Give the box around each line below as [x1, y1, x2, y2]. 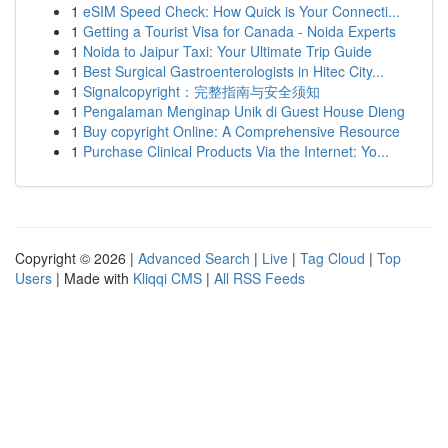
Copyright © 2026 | [15, 248, 138, 268]
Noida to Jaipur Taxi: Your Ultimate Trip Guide [83, 41, 372, 61]
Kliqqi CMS [133, 268, 202, 288]
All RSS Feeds [214, 268, 305, 288]
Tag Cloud [300, 248, 365, 268]
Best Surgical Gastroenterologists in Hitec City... [83, 61, 384, 81]
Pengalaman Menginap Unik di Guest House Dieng [83, 101, 405, 121]
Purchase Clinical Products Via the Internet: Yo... [83, 141, 389, 161]
